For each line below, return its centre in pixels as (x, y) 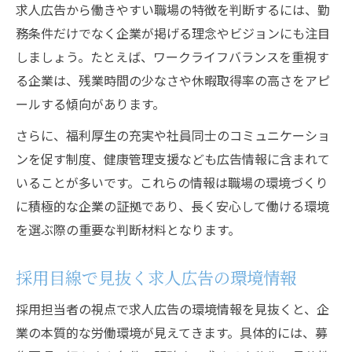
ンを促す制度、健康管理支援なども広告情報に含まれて (173, 159)
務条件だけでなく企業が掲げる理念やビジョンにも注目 (173, 33)
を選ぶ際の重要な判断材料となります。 (128, 229)
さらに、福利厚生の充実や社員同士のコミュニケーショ (173, 135)
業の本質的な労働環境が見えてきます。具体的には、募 (172, 332)
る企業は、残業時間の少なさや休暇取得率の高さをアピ (173, 80)
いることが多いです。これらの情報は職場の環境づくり (172, 182)
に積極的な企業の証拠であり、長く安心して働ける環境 (172, 206)
